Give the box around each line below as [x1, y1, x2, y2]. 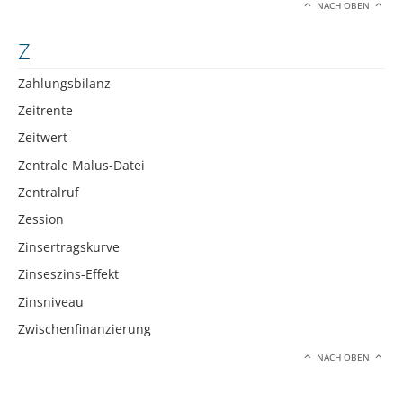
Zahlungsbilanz [18, 74, 111, 92]
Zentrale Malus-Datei [18, 156, 145, 174]
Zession [18, 210, 64, 228]
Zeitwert [18, 129, 67, 147]
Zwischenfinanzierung [18, 320, 151, 338]
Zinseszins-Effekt [18, 265, 119, 283]
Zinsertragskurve [18, 237, 120, 255]
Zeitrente [18, 101, 73, 119]
